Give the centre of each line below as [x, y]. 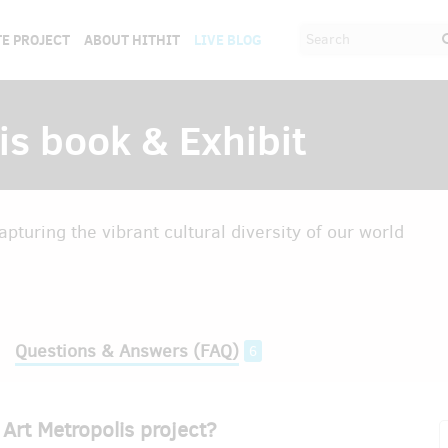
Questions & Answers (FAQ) [127, 351]
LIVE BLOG [227, 40]
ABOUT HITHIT [131, 40]
